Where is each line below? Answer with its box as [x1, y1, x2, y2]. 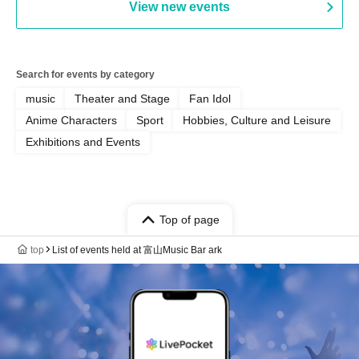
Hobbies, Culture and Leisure [183, 113, 331, 127]
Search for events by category [16, 68, 155, 80]
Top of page [159, 212, 220, 226]
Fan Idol [189, 91, 231, 105]
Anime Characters [26, 113, 117, 127]
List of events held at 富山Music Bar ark [52, 244, 222, 256]
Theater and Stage [75, 91, 170, 105]
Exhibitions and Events [26, 135, 140, 148]
